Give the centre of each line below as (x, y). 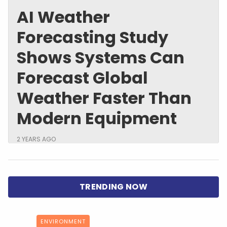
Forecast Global (82, 78)
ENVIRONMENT (63, 221)
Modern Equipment (97, 118)
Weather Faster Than (104, 98)
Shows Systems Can (101, 57)
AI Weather (63, 17)
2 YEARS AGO (36, 139)
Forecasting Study (92, 37)
